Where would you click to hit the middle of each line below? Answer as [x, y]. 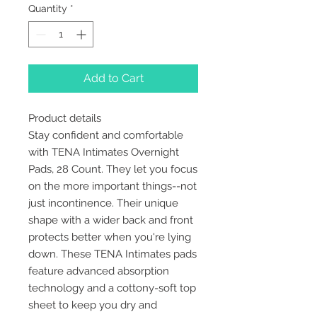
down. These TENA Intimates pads [113, 254]
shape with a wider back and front [111, 220]
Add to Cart [113, 79]
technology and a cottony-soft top [112, 288]
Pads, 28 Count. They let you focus [113, 169]
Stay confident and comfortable [106, 136]
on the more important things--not [113, 186]
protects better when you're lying [110, 237]
